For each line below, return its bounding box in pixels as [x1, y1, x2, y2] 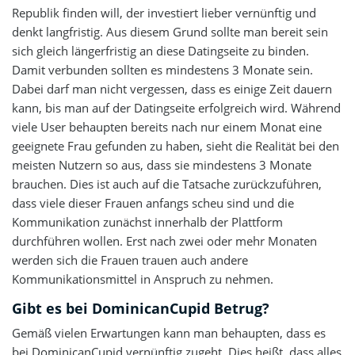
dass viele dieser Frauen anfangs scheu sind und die [12, 195, 294, 211]
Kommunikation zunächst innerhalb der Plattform [12, 214, 283, 230]
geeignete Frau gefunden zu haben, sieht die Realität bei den [12, 138, 339, 154]
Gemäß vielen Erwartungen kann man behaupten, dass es [12, 324, 326, 341]
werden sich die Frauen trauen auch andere [12, 252, 248, 268]
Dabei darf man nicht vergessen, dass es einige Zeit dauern [12, 81, 332, 97]
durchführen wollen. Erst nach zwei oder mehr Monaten [12, 233, 317, 249]
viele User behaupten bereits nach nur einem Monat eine [12, 119, 322, 135]
